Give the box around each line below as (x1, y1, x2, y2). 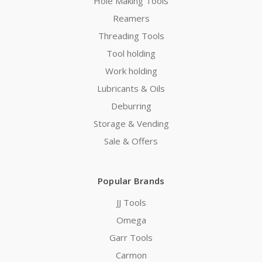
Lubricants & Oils (97, 82, 165, 95)
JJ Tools (116, 196, 146, 209)
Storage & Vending (93, 118, 169, 130)
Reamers (112, 12, 150, 25)
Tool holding (106, 47, 156, 60)
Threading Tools (98, 30, 164, 42)
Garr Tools (109, 232, 153, 244)
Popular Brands (97, 175, 165, 187)
